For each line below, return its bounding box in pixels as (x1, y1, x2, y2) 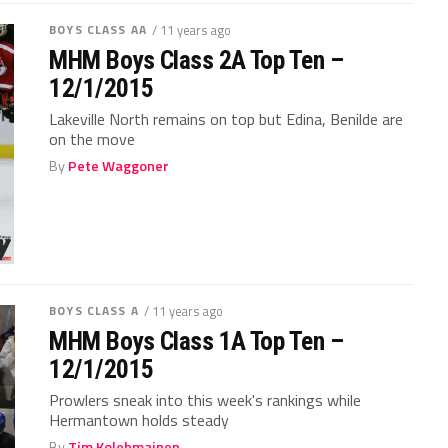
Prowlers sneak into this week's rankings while (49, 388, 362, 413)
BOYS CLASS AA (49, 20, 147, 39)
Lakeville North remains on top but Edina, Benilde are (49, 107, 404, 131)
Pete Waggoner (68, 155, 170, 177)
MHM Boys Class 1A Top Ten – (49, 326, 344, 357)
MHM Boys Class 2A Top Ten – (49, 45, 344, 75)
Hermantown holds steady (49, 408, 230, 433)
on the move (49, 127, 136, 151)
